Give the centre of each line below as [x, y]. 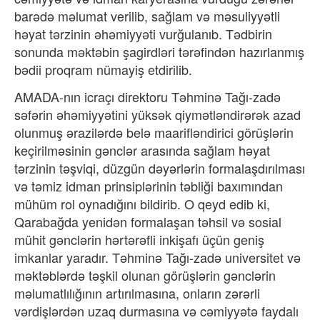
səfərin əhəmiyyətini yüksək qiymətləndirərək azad [157, 114]
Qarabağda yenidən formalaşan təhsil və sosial [148, 221]
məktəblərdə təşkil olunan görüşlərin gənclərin [145, 275]
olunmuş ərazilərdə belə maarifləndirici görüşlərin [154, 132]
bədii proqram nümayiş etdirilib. [103, 69]
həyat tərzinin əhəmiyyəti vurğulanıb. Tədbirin [143, 34]
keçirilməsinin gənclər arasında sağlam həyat [142, 150]
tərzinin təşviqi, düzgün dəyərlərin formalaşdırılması [160, 168]
